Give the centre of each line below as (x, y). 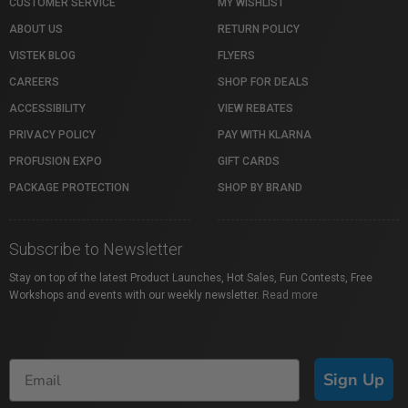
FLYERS (236, 56)
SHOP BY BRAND (260, 188)
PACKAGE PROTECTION (69, 188)
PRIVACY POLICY (52, 135)
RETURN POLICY (259, 29)
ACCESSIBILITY (47, 108)
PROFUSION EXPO (56, 161)
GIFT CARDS (249, 161)
